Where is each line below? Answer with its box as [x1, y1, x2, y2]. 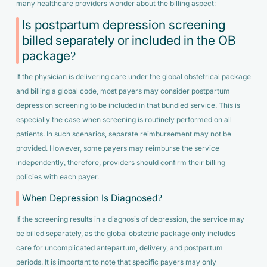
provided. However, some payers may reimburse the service [15, 144, 219, 153]
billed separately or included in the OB [22, 33, 237, 48]
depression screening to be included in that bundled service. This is [15, 101, 240, 110]
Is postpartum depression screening [22, 17, 226, 32]
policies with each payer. [15, 173, 99, 182]
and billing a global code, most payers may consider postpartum [15, 87, 230, 96]
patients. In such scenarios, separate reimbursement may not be [15, 130, 231, 139]
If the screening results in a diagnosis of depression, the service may [15, 215, 244, 224]
